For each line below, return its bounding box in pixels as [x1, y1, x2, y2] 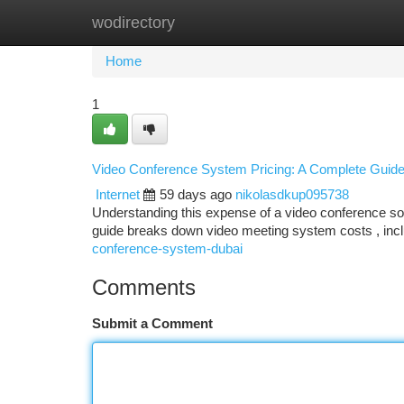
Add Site [311, 15, 361, 30]
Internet [96, 188, 140, 202]
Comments [92, 275, 196, 299]
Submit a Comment [92, 317, 213, 331]
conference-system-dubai [92, 242, 243, 256]
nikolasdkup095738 [235, 188, 349, 202]
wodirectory [92, 14, 175, 32]
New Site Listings [182, 15, 284, 30]
